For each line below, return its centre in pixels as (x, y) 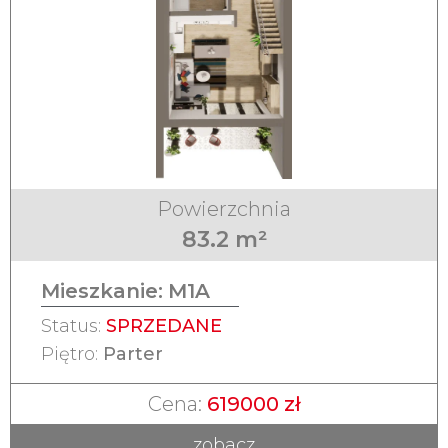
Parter (133, 354)
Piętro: (72, 354)
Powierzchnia (224, 209)
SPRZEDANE (164, 326)
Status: (73, 326)
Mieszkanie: (102, 291)
